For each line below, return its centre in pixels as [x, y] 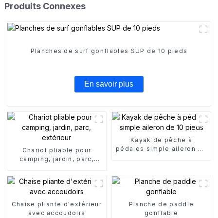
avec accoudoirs [57, 213]
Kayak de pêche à [161, 140]
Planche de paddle [161, 204]
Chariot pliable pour [57, 150]
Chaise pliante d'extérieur [57, 204]
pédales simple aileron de [161, 148]
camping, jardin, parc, [56, 159]
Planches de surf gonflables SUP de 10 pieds [109, 51]
